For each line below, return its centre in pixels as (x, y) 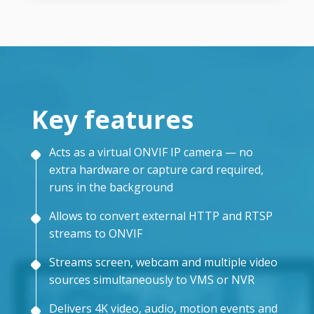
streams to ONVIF (95, 234)
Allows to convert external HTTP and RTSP (161, 216)
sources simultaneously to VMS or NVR (151, 280)
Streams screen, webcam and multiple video (163, 262)
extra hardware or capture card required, (156, 170)
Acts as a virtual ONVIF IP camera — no (151, 152)
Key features (112, 120)
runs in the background (111, 187)
